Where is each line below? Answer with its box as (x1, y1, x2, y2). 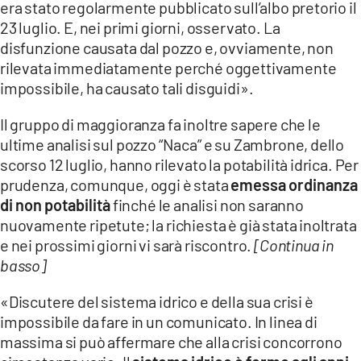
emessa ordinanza (230, 174, 359, 194)
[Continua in (254, 234, 334, 255)
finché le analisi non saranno (110, 194, 304, 214)
